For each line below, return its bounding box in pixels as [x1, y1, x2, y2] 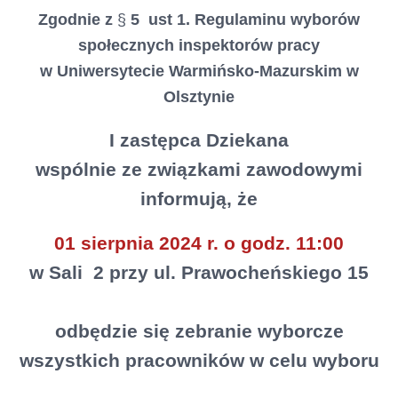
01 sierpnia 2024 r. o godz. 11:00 [54, 232, 344, 253]
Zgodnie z [38, 9, 117, 28]
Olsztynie [163, 86, 235, 106]
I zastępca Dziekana [109, 129, 289, 150]
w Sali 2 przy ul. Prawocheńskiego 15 [29, 261, 369, 283]
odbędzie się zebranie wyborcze [54, 320, 344, 341]
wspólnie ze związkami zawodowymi [36, 158, 362, 179]
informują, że [140, 187, 258, 209]
